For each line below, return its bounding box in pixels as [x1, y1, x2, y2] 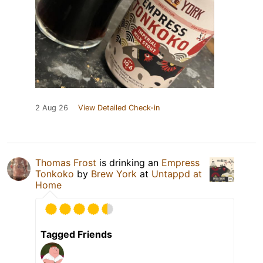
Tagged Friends [41, 228, 112, 240]
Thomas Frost [35, 156, 96, 168]
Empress [161, 156, 200, 168]
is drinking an [96, 156, 161, 168]
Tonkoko [35, 167, 74, 180]
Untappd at [151, 167, 202, 180]
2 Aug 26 [35, 103, 68, 112]
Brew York [91, 167, 137, 180]
